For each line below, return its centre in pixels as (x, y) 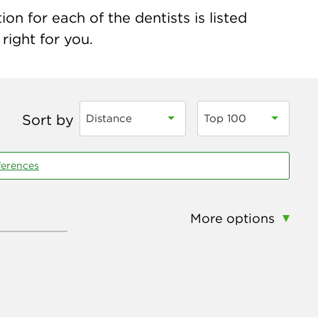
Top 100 (225, 118)
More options (232, 218)
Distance (109, 118)
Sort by (48, 120)
